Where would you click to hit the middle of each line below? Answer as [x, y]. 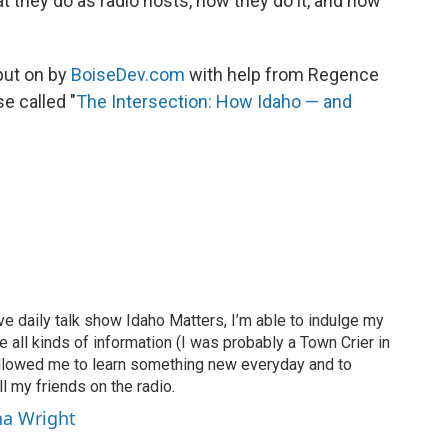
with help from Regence [282, 75]
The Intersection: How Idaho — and [214, 102]
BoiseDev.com [128, 75]
